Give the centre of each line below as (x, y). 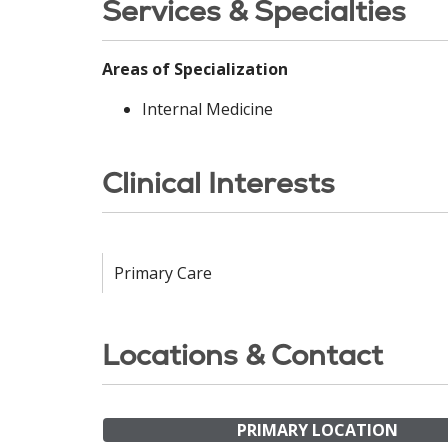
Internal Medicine (207, 109)
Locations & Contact (242, 355)
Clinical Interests (218, 183)
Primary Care (163, 273)
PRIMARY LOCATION (317, 430)
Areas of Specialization (195, 69)
